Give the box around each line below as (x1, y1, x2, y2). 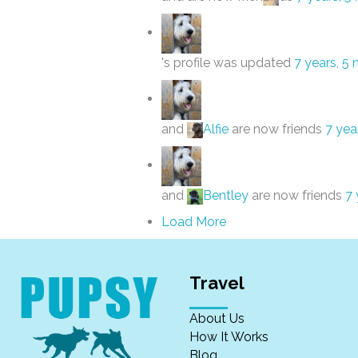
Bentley (203, 188, 249, 203)
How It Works (189, 329, 269, 344)
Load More (161, 214, 226, 229)
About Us (189, 311, 245, 326)
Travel (189, 272, 245, 293)
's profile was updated (161, 55, 294, 70)
